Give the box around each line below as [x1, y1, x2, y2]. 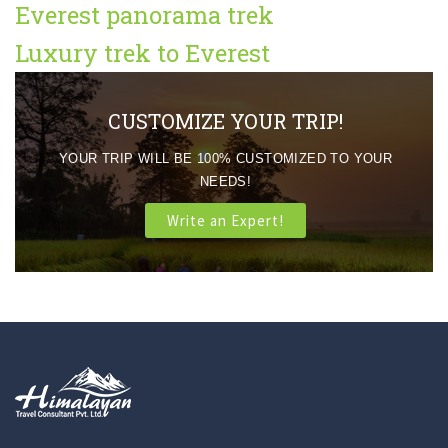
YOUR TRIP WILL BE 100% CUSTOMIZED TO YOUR [58, 151, 393, 166]
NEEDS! [199, 174, 252, 189]
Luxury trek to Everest [15, 36, 270, 69]
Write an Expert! [167, 211, 284, 230]
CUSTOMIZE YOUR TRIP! [108, 108, 343, 134]
